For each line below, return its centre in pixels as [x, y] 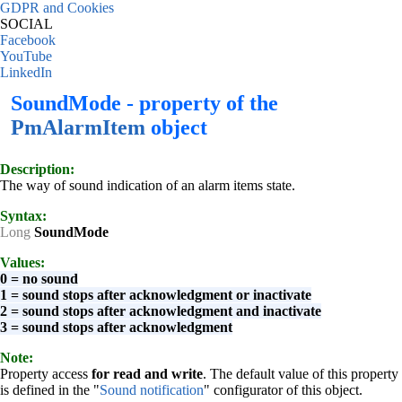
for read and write [147, 374]
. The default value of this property [301, 374]
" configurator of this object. [283, 390]
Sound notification [152, 390]
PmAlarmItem [78, 127]
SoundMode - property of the [144, 103]
